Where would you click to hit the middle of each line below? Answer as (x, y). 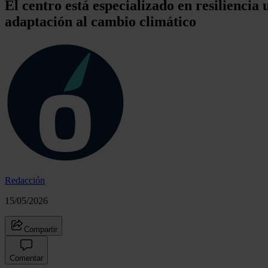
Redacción (25, 180)
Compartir (41, 229)
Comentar (26, 258)
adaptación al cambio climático (100, 21)
